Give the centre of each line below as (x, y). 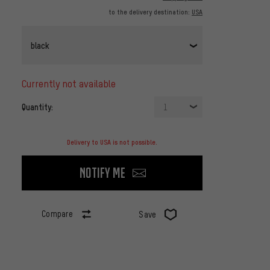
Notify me (102, 173)
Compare (57, 214)
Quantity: (37, 107)
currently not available (71, 84)
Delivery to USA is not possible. (112, 143)
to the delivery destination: (150, 12)
